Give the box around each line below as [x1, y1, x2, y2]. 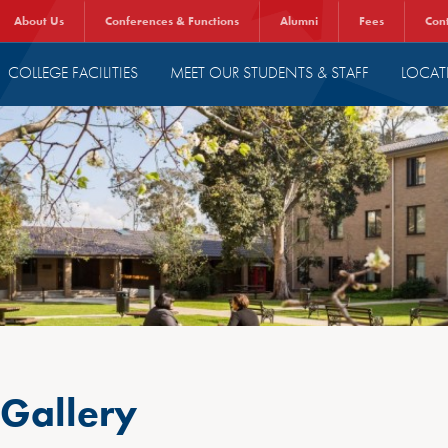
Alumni [280, 13, 318, 29]
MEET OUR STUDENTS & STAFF [170, 62, 369, 83]
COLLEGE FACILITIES [8, 62, 138, 83]
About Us [14, 13, 64, 29]
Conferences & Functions [105, 13, 239, 29]
